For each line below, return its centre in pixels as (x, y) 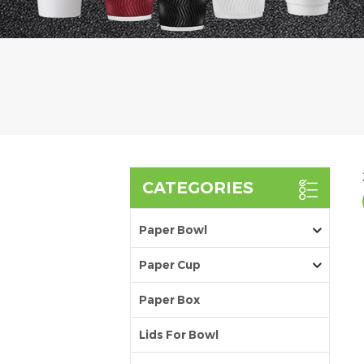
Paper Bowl (173, 230)
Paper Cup (170, 265)
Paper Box (169, 300)
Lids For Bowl (179, 335)
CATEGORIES (198, 188)
